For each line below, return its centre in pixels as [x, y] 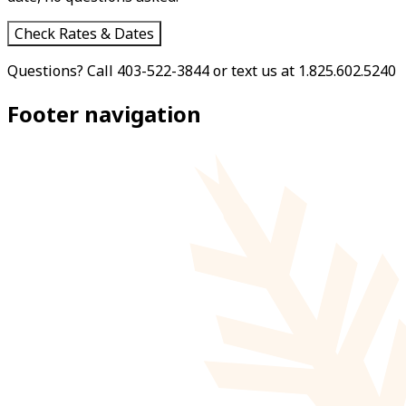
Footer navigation [104, 113]
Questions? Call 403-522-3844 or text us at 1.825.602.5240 [202, 71]
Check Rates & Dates [84, 34]
